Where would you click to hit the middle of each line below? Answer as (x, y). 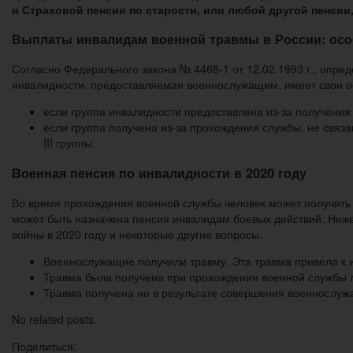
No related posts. (54, 320)
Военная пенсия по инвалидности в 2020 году (159, 173)
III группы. (69, 143)
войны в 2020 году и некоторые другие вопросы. (137, 234)
